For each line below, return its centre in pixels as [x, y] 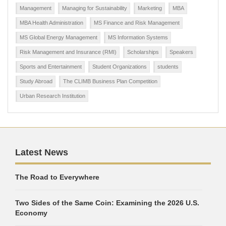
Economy [31, 213]
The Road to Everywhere [57, 177]
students [168, 67]
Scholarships [143, 52]
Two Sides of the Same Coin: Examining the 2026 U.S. [107, 203]
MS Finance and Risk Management [137, 23]
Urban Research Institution [52, 96]
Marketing [150, 8]
